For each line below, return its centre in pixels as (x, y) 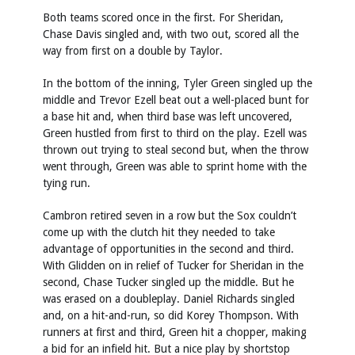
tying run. (67, 183)
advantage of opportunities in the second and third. (168, 249)
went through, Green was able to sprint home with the (175, 167)
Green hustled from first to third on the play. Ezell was (175, 134)
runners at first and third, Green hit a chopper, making (175, 332)
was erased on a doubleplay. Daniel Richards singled (169, 299)
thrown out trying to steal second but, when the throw (176, 150)
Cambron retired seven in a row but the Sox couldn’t (170, 216)
